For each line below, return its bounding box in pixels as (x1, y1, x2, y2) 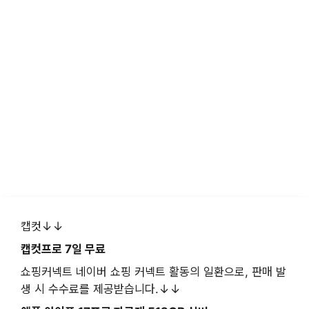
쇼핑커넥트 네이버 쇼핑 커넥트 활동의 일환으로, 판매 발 (21, 265, 286, 279)
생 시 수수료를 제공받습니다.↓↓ (21, 282, 181, 297)
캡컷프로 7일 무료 (21, 242, 106, 257)
